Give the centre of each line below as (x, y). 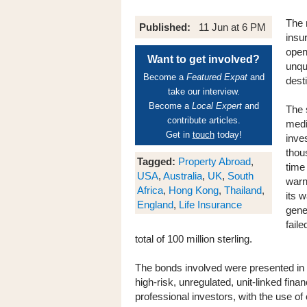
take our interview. (204, 91)
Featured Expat (217, 77)
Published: (168, 27)
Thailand (243, 190)
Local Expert (217, 106)
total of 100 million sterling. (194, 239)
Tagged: (156, 161)
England (155, 205)
